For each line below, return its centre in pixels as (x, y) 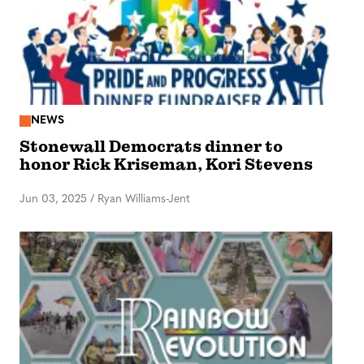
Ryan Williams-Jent (144, 199)
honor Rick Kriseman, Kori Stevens (166, 164)
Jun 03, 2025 (53, 199)
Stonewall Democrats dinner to (151, 146)
